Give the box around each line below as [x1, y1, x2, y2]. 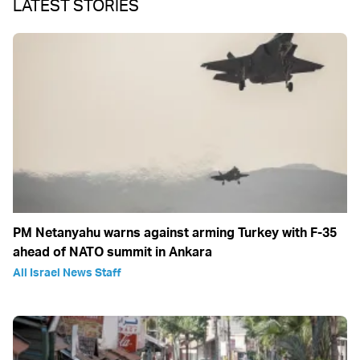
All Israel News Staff [13, 264, 121, 279]
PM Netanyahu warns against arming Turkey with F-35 [13, 223, 337, 240]
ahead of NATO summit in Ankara [13, 243, 212, 260]
